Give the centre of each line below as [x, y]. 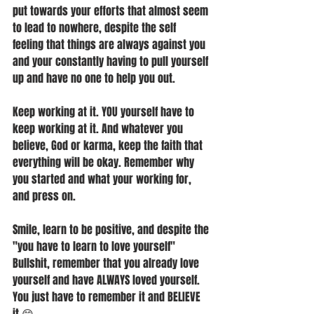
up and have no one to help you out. [95, 78]
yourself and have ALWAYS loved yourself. [108, 280]
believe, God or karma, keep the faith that [109, 145]
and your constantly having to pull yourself [112, 61]
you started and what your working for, [103, 179]
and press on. [44, 196]
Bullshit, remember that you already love [107, 263]
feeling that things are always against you [110, 45]
